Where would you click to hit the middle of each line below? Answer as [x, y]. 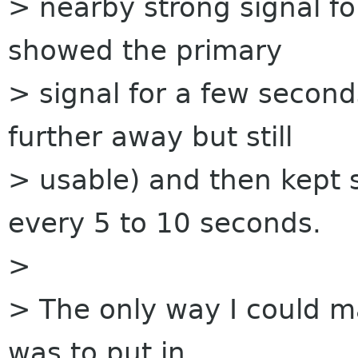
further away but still [150, 137]
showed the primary [145, 50]
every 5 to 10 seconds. [165, 223]
